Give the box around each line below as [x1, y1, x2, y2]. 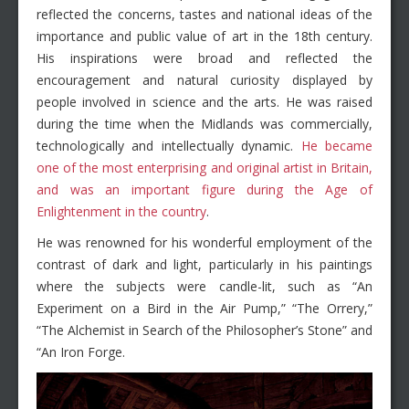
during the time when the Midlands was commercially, [37, 114, 372, 132]
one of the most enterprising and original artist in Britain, [37, 158, 372, 176]
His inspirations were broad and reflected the [37, 48, 372, 67]
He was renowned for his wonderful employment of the [37, 233, 372, 251]
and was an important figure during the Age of [37, 180, 372, 198]
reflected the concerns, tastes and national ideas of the [37, 5, 372, 23]
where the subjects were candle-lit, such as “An [37, 277, 372, 295]
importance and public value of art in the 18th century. [37, 26, 372, 45]
